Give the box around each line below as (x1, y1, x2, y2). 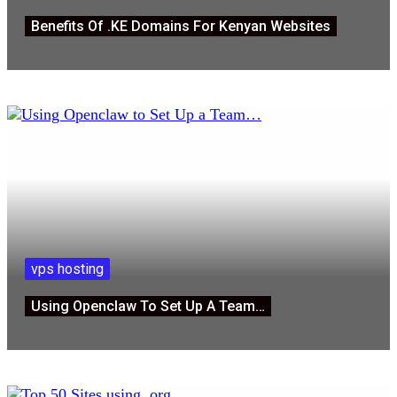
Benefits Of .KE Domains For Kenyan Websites (31, 17, 331, 35)
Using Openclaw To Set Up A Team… (31, 297, 265, 315)
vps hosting (31, 260, 104, 277)
